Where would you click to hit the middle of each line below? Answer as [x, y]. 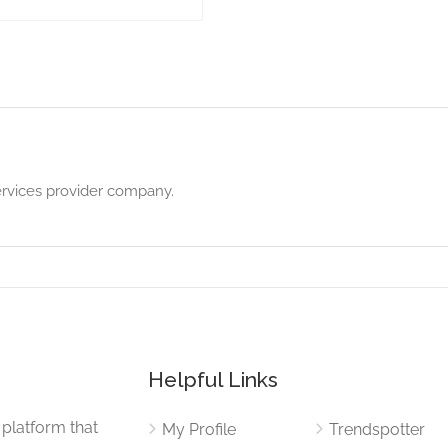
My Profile [199, 429]
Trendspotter [376, 429]
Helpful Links [213, 379]
